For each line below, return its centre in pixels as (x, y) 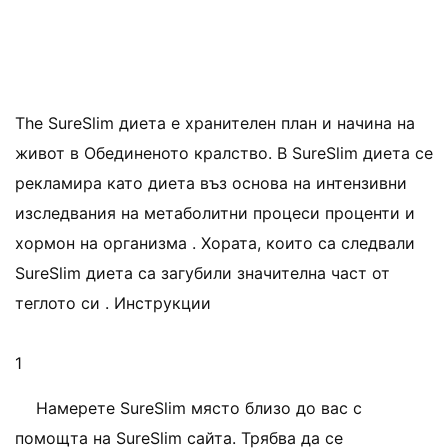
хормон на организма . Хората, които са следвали (215, 243)
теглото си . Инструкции (113, 303)
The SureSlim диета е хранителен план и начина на (215, 123)
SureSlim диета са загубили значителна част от (202, 273)
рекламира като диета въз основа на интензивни (211, 183)
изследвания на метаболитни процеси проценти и (215, 213)
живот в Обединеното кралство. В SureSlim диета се (224, 153)
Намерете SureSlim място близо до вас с (199, 408)
